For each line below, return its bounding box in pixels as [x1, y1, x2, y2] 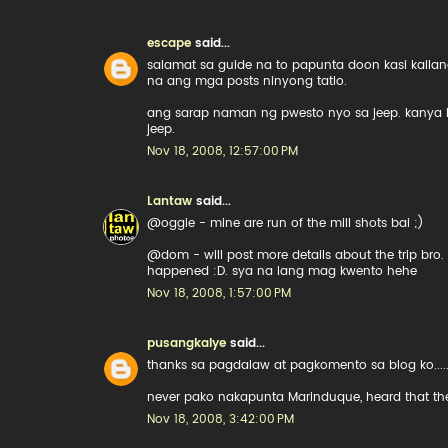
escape [147, 37, 191, 49]
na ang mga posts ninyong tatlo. [147, 75, 347, 87]
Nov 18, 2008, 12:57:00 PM [147, 145, 298, 157]
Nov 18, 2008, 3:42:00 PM [147, 413, 294, 425]
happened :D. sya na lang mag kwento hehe [147, 265, 417, 277]
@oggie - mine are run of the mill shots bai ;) [147, 217, 424, 229]
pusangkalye [147, 337, 226, 349]
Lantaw [147, 195, 192, 207]
